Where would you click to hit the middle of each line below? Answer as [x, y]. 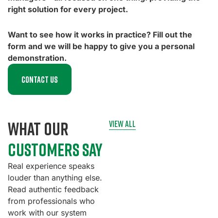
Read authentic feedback [53, 190]
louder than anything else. [55, 178]
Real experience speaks [51, 166]
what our [38, 129]
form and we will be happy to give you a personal [101, 46]
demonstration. [37, 58]
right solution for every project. [68, 9]
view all [122, 124]
